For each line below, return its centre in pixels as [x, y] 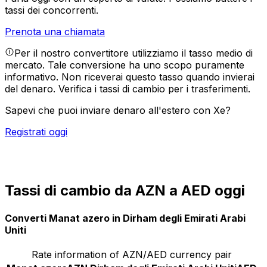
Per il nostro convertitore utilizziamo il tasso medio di [133, 53]
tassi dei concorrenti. [52, 10]
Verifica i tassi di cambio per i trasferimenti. [154, 89]
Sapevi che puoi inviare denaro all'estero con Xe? [118, 111]
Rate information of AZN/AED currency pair [132, 254]
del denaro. [32, 89]
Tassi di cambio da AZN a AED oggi [125, 191]
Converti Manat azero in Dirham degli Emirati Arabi [125, 218]
